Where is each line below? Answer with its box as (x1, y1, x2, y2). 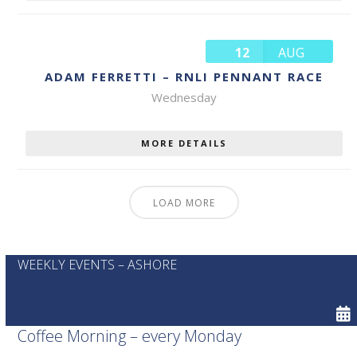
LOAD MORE (153, 195, 216, 210)
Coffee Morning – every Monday (18, 324, 242, 347)
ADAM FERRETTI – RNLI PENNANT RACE (45, 68, 324, 84)
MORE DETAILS (141, 136, 228, 149)
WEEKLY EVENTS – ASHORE (18, 255, 178, 273)
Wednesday (151, 88, 218, 105)
